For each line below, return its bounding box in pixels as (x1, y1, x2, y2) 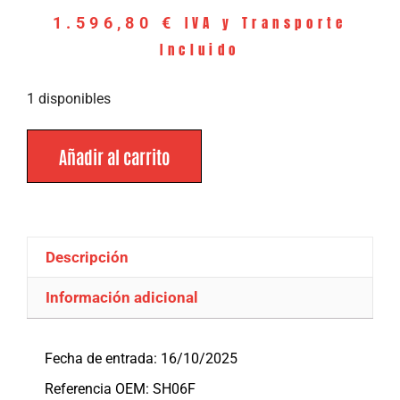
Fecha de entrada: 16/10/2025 (45, 349, 237, 367)
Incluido (160, 38, 240, 60)
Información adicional (46, 288, 199, 307)
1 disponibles (27, 89, 111, 107)
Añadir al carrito (59, 145, 170, 169)
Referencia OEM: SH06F (45, 379, 196, 397)
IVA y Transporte (184, 12, 347, 33)
